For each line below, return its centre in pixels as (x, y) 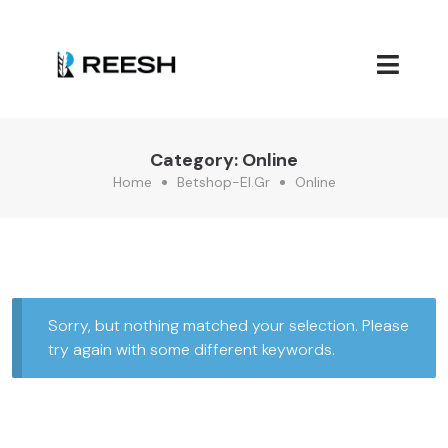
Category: (196, 159)
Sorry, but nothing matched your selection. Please (228, 325)
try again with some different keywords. (191, 349)
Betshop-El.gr (223, 181)
